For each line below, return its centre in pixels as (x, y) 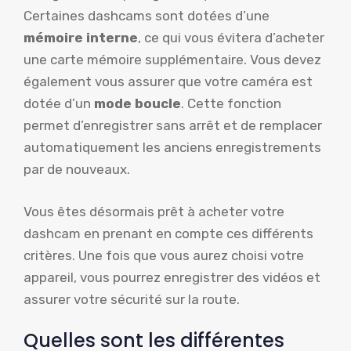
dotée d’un (59, 104)
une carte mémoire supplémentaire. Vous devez (172, 60)
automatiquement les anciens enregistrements (172, 148)
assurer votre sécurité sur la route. (132, 299)
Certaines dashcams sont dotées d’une (147, 16)
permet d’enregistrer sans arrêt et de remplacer (173, 126)
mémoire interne (81, 38)
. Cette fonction (231, 104)
